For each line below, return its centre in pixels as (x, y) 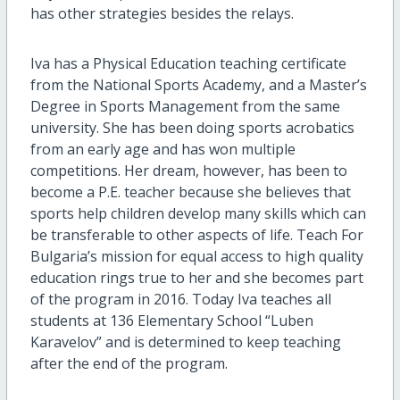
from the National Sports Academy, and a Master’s (198, 85)
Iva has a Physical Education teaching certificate (188, 64)
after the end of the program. (129, 364)
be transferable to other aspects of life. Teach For (196, 235)
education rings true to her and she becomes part (196, 278)
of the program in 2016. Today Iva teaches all (180, 300)
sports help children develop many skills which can (198, 214)
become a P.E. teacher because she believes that (190, 192)
